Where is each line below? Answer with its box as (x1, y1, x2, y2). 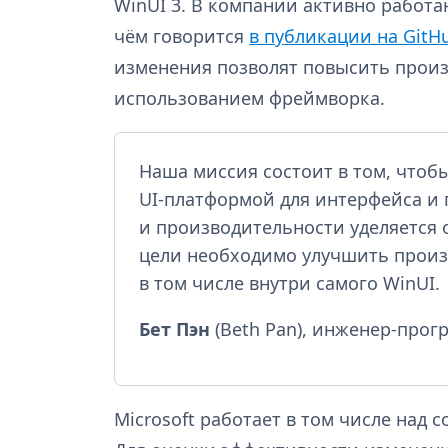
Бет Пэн (139, 316, 210, 341)
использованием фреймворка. (114, 85, 385, 110)
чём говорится (114, 23, 249, 48)
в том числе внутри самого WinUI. (139, 270, 440, 295)
